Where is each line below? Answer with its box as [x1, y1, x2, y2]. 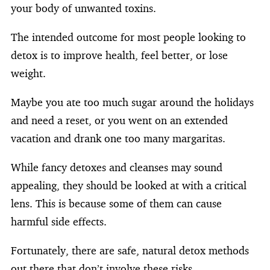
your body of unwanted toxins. [11, 1, 156, 14]
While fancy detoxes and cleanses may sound [11, 160, 222, 174]
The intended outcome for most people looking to [11, 30, 246, 43]
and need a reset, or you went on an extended [11, 113, 228, 127]
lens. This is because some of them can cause [11, 196, 222, 210]
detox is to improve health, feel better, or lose [11, 48, 228, 61]
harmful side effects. [11, 215, 107, 228]
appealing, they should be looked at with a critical [11, 178, 246, 192]
